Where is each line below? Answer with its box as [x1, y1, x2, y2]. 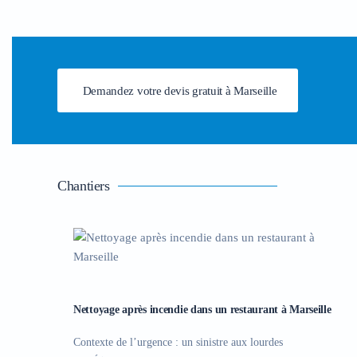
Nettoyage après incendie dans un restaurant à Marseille [73, 304, 331, 316]
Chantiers [57, 178, 110, 194]
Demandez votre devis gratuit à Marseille [82, 84, 277, 97]
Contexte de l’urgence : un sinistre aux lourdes [73, 336, 283, 348]
